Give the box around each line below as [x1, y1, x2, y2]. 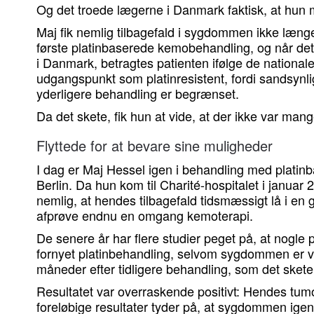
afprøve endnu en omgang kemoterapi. [36, 206, 253, 225]
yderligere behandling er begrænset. [36, 84, 239, 103]
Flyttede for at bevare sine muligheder [36, 135, 273, 156]
